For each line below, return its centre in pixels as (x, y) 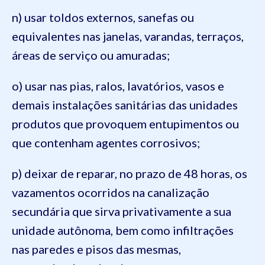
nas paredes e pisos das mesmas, (96, 249)
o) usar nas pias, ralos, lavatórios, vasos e (118, 86)
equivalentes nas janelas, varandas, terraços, (128, 36)
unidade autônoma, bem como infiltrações (123, 230)
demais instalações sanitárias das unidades (125, 105)
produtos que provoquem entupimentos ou (125, 124)
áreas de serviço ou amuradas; (91, 55)
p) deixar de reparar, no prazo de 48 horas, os (130, 173)
